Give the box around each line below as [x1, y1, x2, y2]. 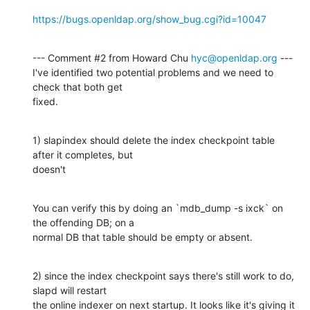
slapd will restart [33, 284, 107, 296]
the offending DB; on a [33, 216, 134, 228]
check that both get [33, 80, 122, 93]
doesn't [33, 163, 66, 175]
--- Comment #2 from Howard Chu [33, 51, 191, 64]
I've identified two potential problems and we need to [33, 66, 273, 78]
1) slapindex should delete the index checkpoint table [33, 134, 275, 146]
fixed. [33, 95, 58, 107]
